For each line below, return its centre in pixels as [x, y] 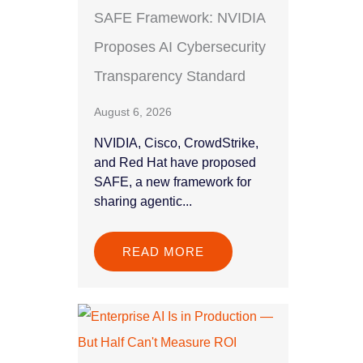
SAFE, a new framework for [173, 182]
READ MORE [163, 252]
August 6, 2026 [133, 112]
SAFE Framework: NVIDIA [179, 18]
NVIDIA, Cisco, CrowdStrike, [176, 143]
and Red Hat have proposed [175, 163]
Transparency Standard [170, 77]
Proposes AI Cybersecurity [180, 47]
